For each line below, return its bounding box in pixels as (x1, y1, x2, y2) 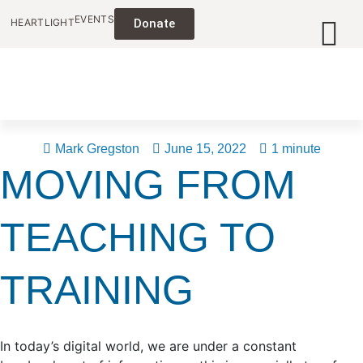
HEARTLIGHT (11, 16, 75, 28)
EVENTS (75, 13, 114, 25)
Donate (133, 16, 175, 31)
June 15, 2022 (164, 142, 246, 156)
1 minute (271, 142, 321, 156)
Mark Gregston (54, 142, 139, 156)
